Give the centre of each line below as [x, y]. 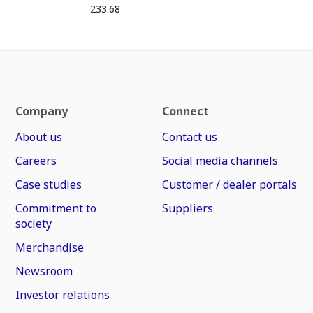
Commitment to [56, 208]
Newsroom [44, 271]
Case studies [49, 184]
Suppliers [187, 208]
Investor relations [63, 295]
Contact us [189, 137]
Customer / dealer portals [229, 184]
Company [42, 111]
